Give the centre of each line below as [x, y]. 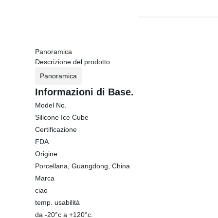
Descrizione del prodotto [73, 62]
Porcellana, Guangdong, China [82, 166]
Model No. [51, 105]
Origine [46, 154]
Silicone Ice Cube [62, 117]
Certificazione [56, 129]
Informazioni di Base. [84, 92]
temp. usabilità [57, 202]
